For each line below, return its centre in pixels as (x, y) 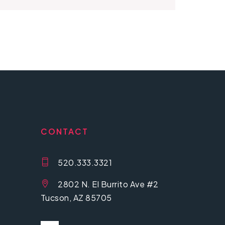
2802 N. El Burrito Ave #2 (108, 184)
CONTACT (64, 132)
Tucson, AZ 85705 (76, 197)
